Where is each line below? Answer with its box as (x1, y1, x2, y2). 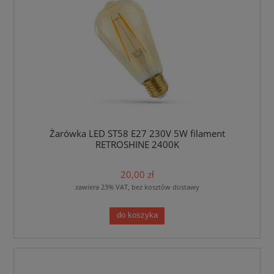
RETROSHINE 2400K (95, 138, 179, 152)
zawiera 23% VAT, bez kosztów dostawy (75, 182, 199, 191)
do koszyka (116, 211, 158, 220)
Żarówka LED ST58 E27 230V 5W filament (49, 127, 225, 141)
